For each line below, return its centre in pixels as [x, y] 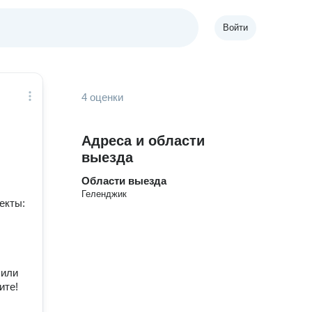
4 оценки [103, 97]
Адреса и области [143, 141]
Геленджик [104, 194]
